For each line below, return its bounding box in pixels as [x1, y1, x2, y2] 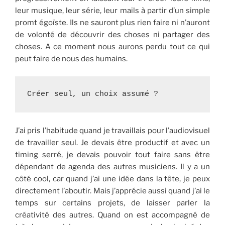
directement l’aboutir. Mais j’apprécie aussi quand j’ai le [15, 186, 210, 195]
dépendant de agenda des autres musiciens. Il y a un [15, 162, 210, 171]
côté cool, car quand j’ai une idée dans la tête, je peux [15, 174, 210, 183]
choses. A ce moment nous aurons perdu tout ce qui [15, 42, 210, 52]
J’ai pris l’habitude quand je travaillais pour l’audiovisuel [15, 126, 210, 135]
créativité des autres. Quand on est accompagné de [15, 210, 210, 219]
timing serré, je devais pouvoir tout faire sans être [15, 150, 210, 159]
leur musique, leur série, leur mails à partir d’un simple [15, 6, 210, 16]
